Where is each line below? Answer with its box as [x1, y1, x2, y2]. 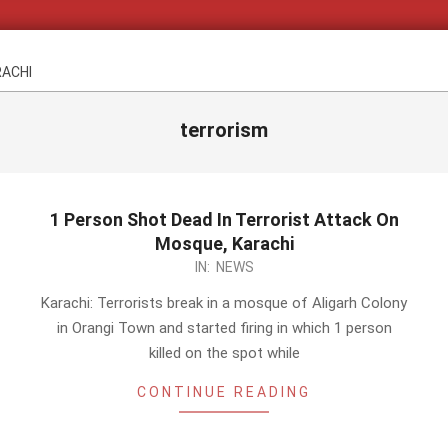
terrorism [180, 118, 268, 142]
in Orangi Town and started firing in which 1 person [56, 319, 392, 337]
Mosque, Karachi [154, 233, 294, 254]
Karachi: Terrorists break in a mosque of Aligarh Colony [41, 294, 407, 312]
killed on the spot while [148, 344, 300, 362]
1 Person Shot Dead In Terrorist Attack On [49, 209, 399, 230]
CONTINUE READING [137, 384, 311, 400]
